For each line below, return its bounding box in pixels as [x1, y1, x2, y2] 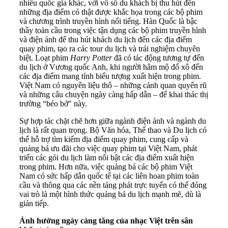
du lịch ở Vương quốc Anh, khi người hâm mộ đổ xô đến [19, 63, 203, 72]
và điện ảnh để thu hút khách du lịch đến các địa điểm [19, 35, 192, 44]
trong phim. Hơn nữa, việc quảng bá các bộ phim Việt [19, 162, 192, 172]
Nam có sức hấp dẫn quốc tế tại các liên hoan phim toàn [19, 172, 199, 181]
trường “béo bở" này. [19, 99, 87, 108]
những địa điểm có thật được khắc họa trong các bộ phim [19, 8, 203, 17]
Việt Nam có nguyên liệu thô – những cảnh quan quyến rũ [19, 81, 207, 90]
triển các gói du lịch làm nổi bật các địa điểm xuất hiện [19, 153, 194, 162]
